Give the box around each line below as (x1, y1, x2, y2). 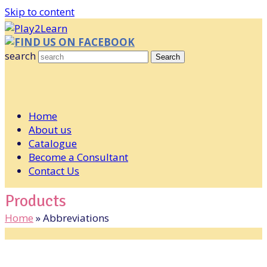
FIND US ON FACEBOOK (14, 35, 135, 49)
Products (5, 191, 66, 211)
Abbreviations (43, 211, 109, 225)
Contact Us (29, 164, 79, 178)
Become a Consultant (29, 150, 128, 164)
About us (29, 123, 72, 136)
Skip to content (5, 5, 74, 18)
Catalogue (29, 136, 77, 150)
